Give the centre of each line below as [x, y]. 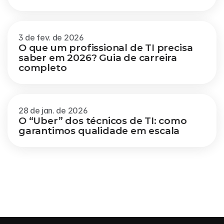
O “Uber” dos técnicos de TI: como [103, 121]
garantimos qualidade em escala [99, 131]
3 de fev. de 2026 [51, 37]
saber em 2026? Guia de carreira [98, 58]
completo [43, 68]
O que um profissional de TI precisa [106, 48]
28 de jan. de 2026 [53, 110]
